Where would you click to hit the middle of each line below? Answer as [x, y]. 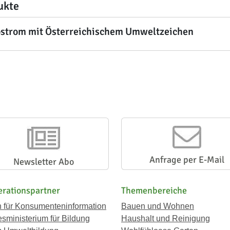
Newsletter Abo [43, 162]
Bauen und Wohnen [158, 206]
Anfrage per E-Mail [187, 160]
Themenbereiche [154, 190]
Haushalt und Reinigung [166, 218]
